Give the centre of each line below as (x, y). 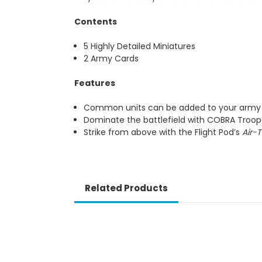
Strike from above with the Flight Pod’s (163, 132)
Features (95, 83)
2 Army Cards (111, 59)
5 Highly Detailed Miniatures (140, 46)
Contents (96, 22)
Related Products (126, 188)
